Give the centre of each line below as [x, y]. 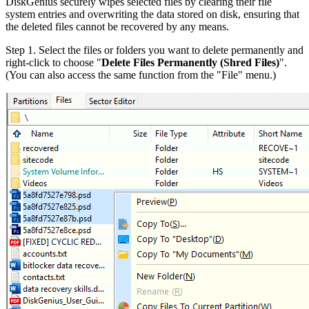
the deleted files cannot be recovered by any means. [117, 27]
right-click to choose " [53, 63]
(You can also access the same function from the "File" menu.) [141, 75]
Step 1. [21, 50]
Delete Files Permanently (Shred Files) [190, 63]
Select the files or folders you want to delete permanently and [170, 50]
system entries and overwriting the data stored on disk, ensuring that [152, 14]
